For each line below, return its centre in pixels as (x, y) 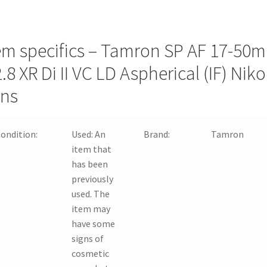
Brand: (157, 134)
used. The (91, 193)
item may (91, 208)
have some (94, 223)
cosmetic (91, 253)
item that (92, 149)
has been (90, 164)
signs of (88, 238)
